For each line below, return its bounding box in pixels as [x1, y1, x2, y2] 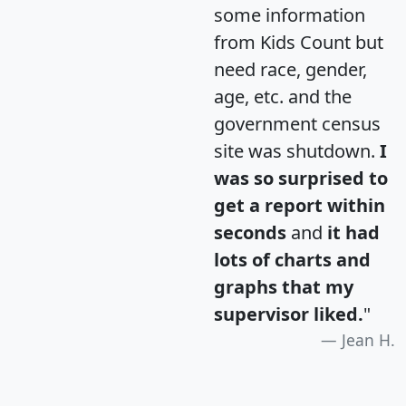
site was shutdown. [214, 138, 380, 163]
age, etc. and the [214, 83, 352, 109]
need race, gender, [214, 56, 367, 82]
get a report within [214, 192, 385, 217]
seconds [214, 219, 286, 245]
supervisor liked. [214, 301, 363, 326]
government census [214, 111, 381, 136]
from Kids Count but [214, 29, 383, 54]
